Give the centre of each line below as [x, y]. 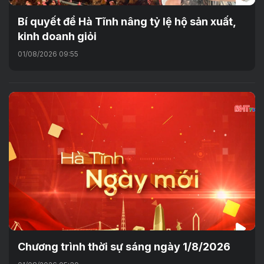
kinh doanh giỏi [57, 37]
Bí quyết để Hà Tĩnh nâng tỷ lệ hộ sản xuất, [127, 22]
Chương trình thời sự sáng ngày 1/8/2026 [124, 247]
